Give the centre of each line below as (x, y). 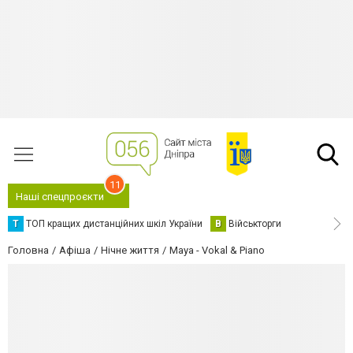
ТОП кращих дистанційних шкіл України (114, 224)
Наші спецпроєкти (60, 197)
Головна (28, 250)
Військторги (255, 224)
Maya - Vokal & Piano (217, 250)
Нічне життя (130, 250)
